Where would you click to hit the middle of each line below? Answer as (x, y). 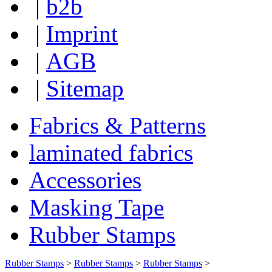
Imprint (82, 34)
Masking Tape (97, 207)
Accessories (85, 180)
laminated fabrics (111, 153)
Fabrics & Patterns (117, 125)
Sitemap (85, 88)
